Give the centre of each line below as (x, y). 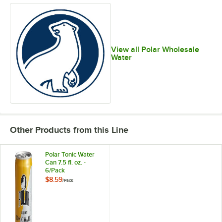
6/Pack (55, 170)
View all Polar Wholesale (155, 49)
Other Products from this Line (69, 130)
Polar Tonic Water (70, 155)
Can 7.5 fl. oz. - (65, 163)
